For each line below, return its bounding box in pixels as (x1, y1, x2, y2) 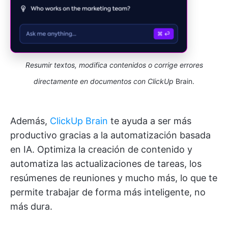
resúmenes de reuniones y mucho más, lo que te (10, 173, 217, 184)
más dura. (10, 201, 52, 212)
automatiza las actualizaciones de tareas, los (10, 158, 202, 169)
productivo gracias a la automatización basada (10, 130, 211, 141)
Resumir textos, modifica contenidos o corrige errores (25, 61, 203, 70)
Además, (10, 116, 50, 127)
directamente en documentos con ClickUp (34, 77, 174, 86)
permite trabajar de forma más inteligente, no (10, 187, 206, 198)
